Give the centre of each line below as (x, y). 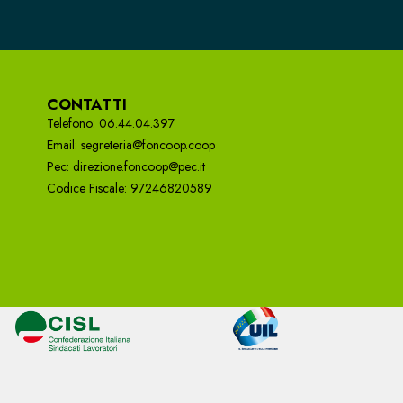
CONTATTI (86, 104)
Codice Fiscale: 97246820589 (129, 188)
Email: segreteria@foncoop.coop (130, 144)
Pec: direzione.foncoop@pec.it (125, 166)
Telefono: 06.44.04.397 (110, 123)
